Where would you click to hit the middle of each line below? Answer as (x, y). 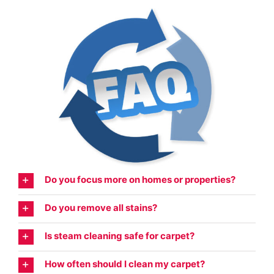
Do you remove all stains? (101, 208)
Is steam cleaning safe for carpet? (119, 236)
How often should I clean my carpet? (124, 264)
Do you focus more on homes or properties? (140, 180)
